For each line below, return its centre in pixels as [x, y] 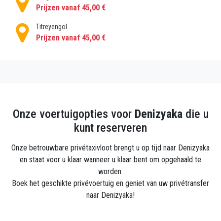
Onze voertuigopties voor [74, 114]
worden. [110, 171]
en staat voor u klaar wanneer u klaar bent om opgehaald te [110, 160]
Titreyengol [52, 27]
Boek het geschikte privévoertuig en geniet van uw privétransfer [110, 183]
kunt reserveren [110, 128]
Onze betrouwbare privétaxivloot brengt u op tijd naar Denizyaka [110, 148]
